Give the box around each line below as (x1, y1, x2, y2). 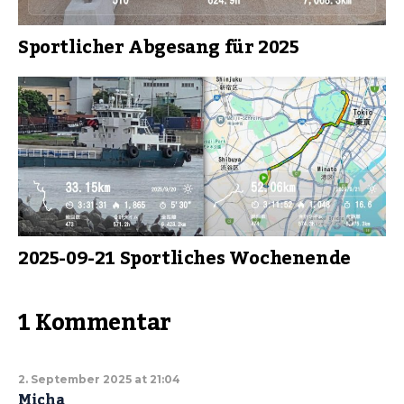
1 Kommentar (18, 299, 171, 345)
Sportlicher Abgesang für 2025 (18, 30, 299, 67)
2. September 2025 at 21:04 (18, 372, 180, 386)
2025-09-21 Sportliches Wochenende (18, 240, 351, 277)
